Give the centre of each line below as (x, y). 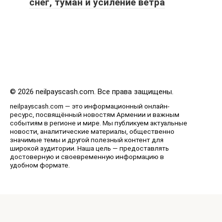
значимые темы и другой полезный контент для (87, 140)
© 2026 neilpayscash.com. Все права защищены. (92, 92)
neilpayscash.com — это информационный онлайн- (90, 106)
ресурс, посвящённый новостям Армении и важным (95, 115)
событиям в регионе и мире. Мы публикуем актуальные (99, 123)
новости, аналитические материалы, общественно (92, 132)
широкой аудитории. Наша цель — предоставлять (89, 148)
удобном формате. (40, 165)
